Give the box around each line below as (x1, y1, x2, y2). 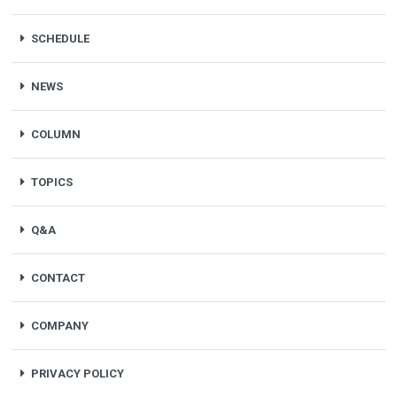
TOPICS (30, 175, 73, 189)
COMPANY (30, 318, 89, 332)
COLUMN (30, 127, 81, 141)
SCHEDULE (30, 31, 90, 45)
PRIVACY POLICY (30, 366, 124, 380)
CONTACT (30, 270, 85, 284)
